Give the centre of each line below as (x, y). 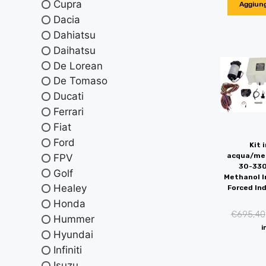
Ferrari (69, 112)
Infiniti (68, 250)
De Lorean (78, 66)
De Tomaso (80, 81)
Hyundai (73, 234)
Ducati (69, 96)
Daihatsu (75, 50)
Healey (70, 189)
